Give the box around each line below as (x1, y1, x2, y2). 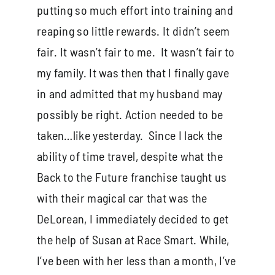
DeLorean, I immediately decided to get (36, 211, 229, 226)
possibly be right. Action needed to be (36, 106, 223, 122)
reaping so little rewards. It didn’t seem (36, 23, 230, 38)
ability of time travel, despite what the (36, 148, 223, 163)
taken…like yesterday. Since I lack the (36, 127, 223, 142)
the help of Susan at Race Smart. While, (36, 231, 230, 247)
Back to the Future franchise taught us (36, 169, 227, 184)
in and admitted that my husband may (36, 85, 223, 101)
